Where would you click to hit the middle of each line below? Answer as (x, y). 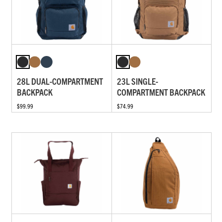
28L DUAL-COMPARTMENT (60, 81)
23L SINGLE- (137, 81)
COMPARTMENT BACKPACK (161, 92)
